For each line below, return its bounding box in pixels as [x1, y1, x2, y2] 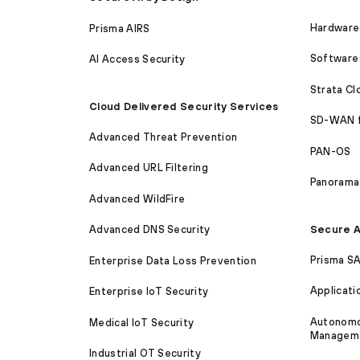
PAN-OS [309, 145, 351, 157]
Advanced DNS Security [89, 223, 211, 236]
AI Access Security [89, 53, 186, 66]
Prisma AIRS [89, 22, 150, 35]
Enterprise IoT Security [89, 285, 209, 298]
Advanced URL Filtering [89, 162, 209, 174]
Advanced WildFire [89, 192, 186, 205]
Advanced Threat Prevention [89, 131, 238, 144]
